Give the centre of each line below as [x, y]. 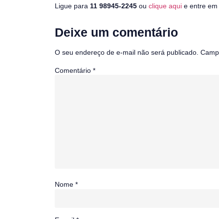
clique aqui [165, 6]
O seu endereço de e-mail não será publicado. [127, 52]
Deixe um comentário [116, 32]
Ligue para [72, 6]
